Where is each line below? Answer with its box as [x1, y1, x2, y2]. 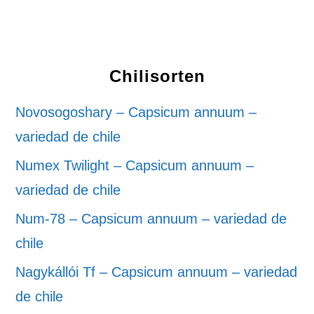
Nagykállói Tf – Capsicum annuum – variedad [15, 264, 298, 280]
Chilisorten [109, 67, 205, 86]
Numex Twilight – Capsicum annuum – [15, 158, 254, 173]
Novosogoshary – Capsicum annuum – [15, 104, 257, 120]
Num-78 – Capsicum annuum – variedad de [15, 211, 287, 226]
